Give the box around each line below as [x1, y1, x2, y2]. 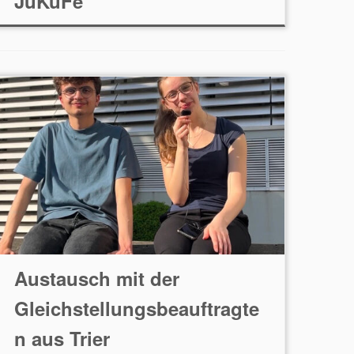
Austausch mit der [13, 265, 179, 292]
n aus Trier [13, 325, 110, 352]
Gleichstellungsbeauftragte [13, 295, 259, 322]
